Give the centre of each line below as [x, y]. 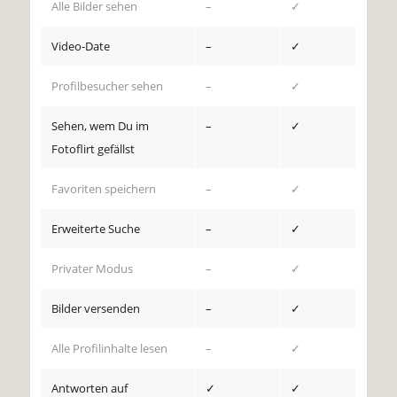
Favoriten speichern [104, 189]
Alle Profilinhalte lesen [110, 349]
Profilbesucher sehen [108, 86]
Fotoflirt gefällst [93, 149]
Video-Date [81, 47]
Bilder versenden [96, 309]
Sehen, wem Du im [101, 126]
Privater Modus [93, 269]
